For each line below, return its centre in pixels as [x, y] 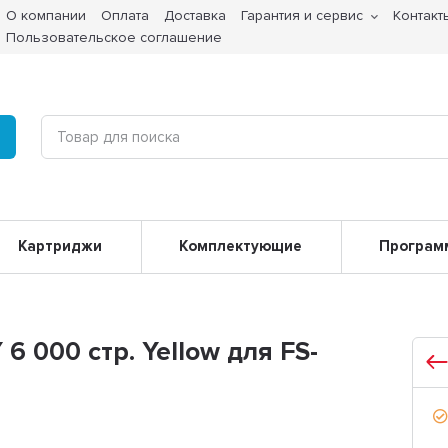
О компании [46, 15]
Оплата [125, 15]
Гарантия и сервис [302, 15]
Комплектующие [241, 246]
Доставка [195, 15]
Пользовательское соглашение [114, 37]
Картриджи [59, 246]
